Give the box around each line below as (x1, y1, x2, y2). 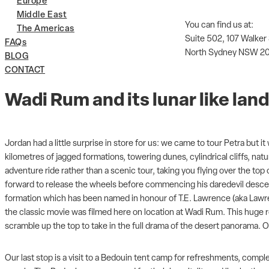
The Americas (17, 25, 74, 34)
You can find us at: (185, 20, 253, 30)
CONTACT (5, 66, 46, 75)
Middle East (17, 11, 67, 20)
